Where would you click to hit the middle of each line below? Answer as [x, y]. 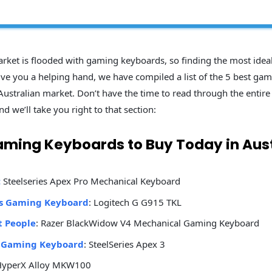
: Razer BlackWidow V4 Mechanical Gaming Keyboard [148, 223]
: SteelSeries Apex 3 [124, 244]
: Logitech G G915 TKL [135, 202]
